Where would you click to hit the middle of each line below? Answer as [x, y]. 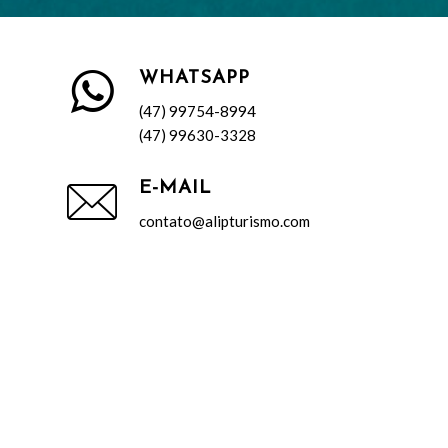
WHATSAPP [194, 78]
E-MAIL [175, 188]
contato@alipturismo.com [224, 220]
